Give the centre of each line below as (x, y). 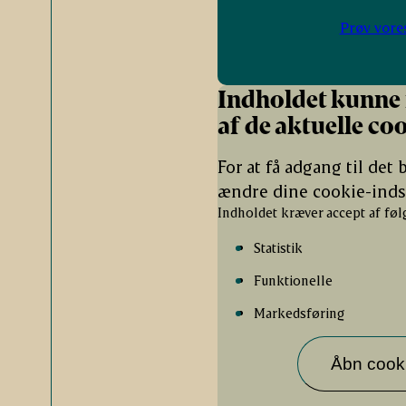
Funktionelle (294, 280)
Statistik (279, 247)
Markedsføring (300, 312)
